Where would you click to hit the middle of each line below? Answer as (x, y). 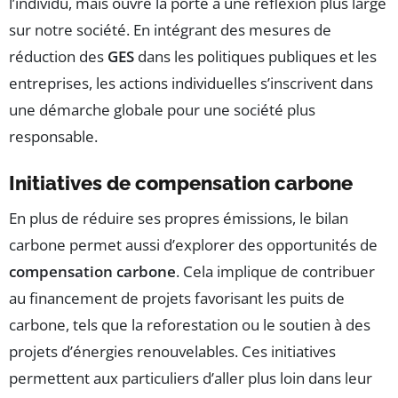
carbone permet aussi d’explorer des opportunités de (193, 244)
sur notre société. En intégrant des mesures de (170, 29)
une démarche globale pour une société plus (162, 109)
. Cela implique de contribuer (275, 271)
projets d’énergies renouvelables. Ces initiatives (172, 351)
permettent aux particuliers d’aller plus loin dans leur (191, 378)
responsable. (53, 136)
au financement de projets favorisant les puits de (177, 298)
